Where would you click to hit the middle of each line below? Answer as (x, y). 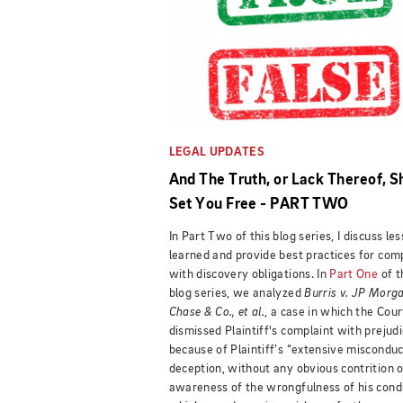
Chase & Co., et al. (217, 312)
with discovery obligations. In (249, 274)
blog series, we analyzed (237, 293)
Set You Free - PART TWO (259, 204)
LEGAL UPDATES (217, 152)
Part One (354, 274)
